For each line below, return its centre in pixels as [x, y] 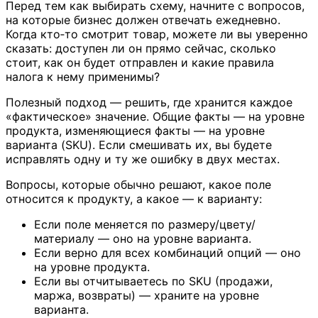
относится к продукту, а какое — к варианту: [134, 199]
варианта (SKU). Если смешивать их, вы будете [139, 145]
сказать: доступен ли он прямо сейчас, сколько [141, 49]
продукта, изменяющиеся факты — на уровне [135, 131]
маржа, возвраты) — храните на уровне [147, 296]
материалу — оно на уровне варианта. [143, 239]
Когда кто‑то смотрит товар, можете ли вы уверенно [157, 34]
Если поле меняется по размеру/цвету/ [145, 225]
